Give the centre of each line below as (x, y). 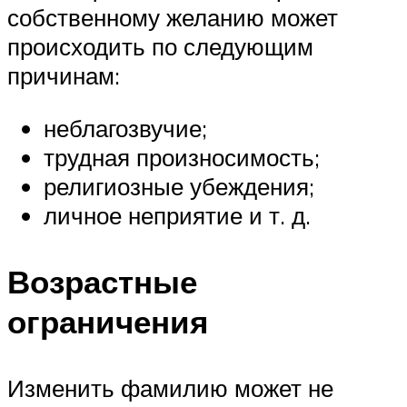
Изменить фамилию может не (170, 388)
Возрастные (102, 282)
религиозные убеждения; (179, 186)
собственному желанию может (173, 18)
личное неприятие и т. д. (177, 215)
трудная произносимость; (182, 157)
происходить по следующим (160, 47)
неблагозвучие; (125, 128)
